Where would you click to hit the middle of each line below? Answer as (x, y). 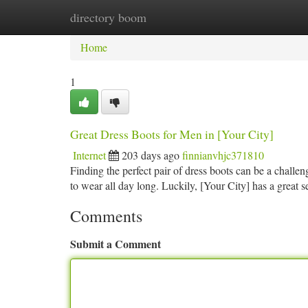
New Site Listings (177, 17)
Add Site (256, 17)
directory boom (108, 17)
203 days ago (151, 155)
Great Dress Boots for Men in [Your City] (172, 134)
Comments (106, 216)
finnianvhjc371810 (223, 155)
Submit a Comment (115, 244)
